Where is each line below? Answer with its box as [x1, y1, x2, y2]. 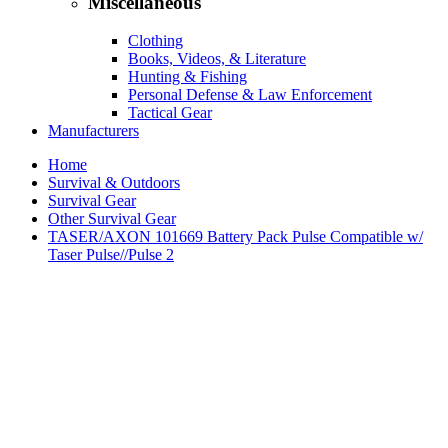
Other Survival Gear [48, 210, 176, 228]
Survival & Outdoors [48, 174, 180, 192]
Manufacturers [48, 122, 139, 140]
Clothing [128, 32, 183, 50]
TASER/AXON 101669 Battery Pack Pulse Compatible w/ [48, 228, 423, 246]
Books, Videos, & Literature [128, 50, 306, 68]
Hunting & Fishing [128, 68, 247, 86]
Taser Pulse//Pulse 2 [48, 246, 174, 264]
